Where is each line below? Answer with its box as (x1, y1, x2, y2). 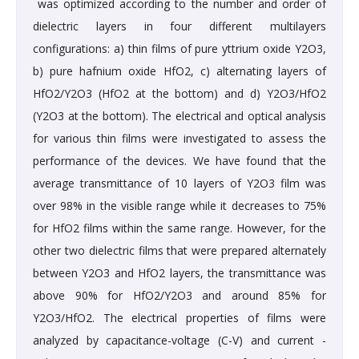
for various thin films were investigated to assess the (33, 131, 326, 147)
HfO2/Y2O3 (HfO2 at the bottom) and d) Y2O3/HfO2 (33, 86, 326, 102)
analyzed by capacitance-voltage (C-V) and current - (33, 333, 326, 349)
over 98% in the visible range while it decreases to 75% (33, 198, 326, 214)
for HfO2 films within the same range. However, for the (33, 220, 326, 236)
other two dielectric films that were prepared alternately (33, 243, 326, 259)
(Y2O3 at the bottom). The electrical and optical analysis (33, 108, 326, 124)
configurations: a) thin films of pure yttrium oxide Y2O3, (33, 41, 326, 57)
